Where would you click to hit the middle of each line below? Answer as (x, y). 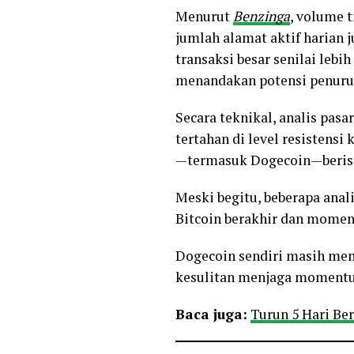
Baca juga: (211, 314)
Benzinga (262, 16)
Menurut (204, 16)
